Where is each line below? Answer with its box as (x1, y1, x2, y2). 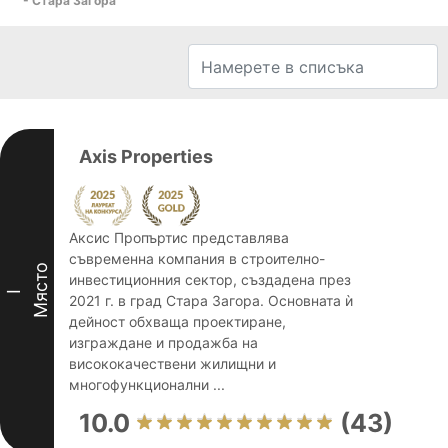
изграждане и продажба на (69, 334, 258, 351)
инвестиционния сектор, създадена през (69, 271, 351, 288)
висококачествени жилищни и (69, 355, 276, 372)
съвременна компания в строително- (69, 250, 325, 267)
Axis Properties (79, 146, 213, 167)
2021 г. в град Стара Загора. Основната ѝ (69, 292, 353, 309)
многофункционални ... (69, 376, 225, 393)
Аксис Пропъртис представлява (69, 229, 289, 246)
